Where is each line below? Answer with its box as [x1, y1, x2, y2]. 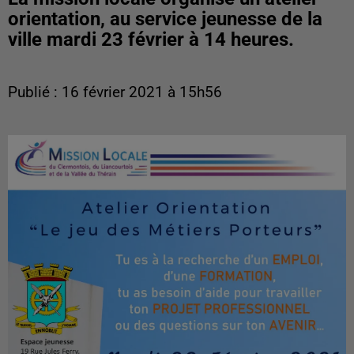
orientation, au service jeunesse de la [8, 8, 322, 30]
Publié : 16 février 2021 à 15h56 [8, 84, 222, 101]
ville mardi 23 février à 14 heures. [8, 28, 294, 51]
